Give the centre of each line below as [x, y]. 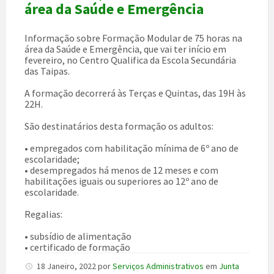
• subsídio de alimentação [78, 236]
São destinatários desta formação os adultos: [119, 126]
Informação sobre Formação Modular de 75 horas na [133, 38]
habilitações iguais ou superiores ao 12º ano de [121, 181]
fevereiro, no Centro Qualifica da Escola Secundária [130, 60]
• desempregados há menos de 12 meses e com [121, 170]
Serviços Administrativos [158, 266]
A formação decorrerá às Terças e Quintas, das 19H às [135, 93]
